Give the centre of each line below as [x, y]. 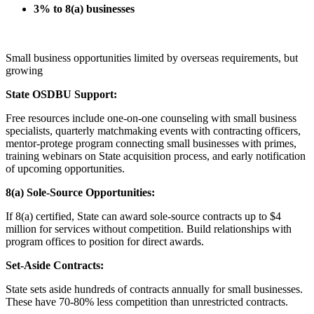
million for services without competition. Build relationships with [149, 229]
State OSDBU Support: [61, 95]
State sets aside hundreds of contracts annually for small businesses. [154, 289]
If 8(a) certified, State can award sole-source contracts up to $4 [143, 217]
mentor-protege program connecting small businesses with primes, [151, 144]
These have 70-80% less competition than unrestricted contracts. [147, 302]
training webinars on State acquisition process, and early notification [156, 156]
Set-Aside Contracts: [55, 266]
